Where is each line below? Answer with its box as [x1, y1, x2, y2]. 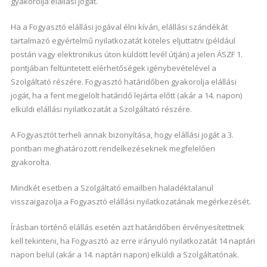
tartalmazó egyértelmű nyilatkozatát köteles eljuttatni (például [10, 35, 235, 46]
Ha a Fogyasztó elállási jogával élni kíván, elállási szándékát [10, 21, 228, 32]
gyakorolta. [10, 157, 51, 167]
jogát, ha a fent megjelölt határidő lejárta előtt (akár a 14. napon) [10, 90, 242, 101]
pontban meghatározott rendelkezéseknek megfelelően [10, 143, 215, 154]
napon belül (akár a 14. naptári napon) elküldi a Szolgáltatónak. [10, 249, 239, 260]
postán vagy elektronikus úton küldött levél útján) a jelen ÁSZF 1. [10, 49, 243, 60]
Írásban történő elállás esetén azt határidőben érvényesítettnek [10, 222, 244, 232]
